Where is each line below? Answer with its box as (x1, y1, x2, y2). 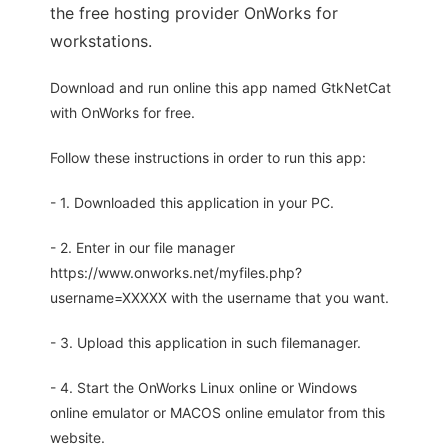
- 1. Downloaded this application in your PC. (50, 194, 334, 212)
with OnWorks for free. (50, 104, 195, 122)
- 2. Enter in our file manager (50, 239, 235, 257)
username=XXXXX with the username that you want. (50, 289, 389, 307)
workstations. (50, 31, 152, 52)
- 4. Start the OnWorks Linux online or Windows (50, 379, 357, 397)
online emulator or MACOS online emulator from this (50, 404, 385, 422)
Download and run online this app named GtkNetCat (50, 79, 391, 97)
